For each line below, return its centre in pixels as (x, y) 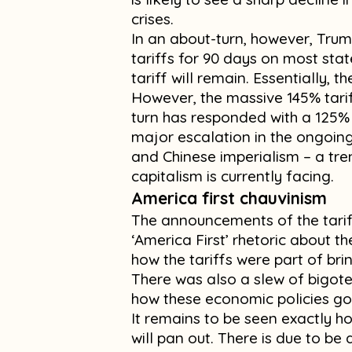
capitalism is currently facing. (232, 176)
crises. (152, 19)
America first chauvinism (231, 198)
